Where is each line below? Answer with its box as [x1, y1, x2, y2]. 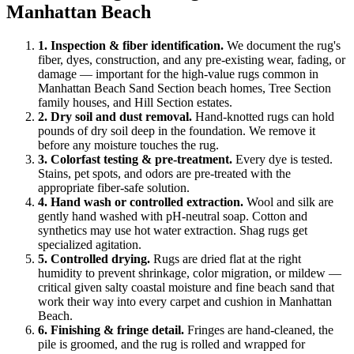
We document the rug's [227, 39, 341, 53]
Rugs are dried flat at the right [153, 252, 301, 266]
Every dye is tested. [235, 153, 333, 167]
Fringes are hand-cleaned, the [187, 323, 333, 337]
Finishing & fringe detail [51, 323, 181, 337]
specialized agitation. [38, 238, 141, 252]
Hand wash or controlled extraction [51, 195, 240, 209]
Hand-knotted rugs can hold [195, 110, 334, 124]
